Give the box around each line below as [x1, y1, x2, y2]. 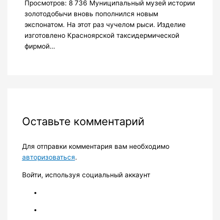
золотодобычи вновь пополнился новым [24, 9, 158, 18]
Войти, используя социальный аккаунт [22, 170, 150, 179]
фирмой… [24, 42, 55, 50]
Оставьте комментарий [22, 115, 144, 128]
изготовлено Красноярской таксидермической [24, 31, 179, 39]
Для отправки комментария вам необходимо [22, 142, 169, 151]
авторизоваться [22, 153, 75, 162]
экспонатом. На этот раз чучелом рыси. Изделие [24, 20, 186, 28]
